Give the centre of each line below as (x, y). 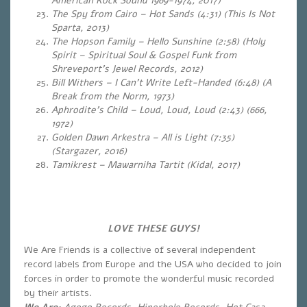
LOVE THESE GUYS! (153, 229)
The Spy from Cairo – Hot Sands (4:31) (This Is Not (163, 14)
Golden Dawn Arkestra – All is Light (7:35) (143, 137)
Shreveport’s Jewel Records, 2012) (127, 69)
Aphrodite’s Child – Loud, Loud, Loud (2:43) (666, (159, 110)
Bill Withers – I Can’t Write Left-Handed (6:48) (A (161, 83)
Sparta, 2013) (80, 28)
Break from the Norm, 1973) (113, 96)
